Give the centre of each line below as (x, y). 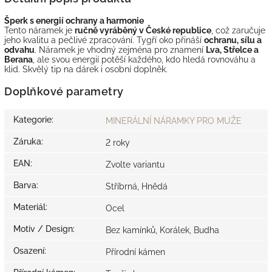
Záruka (27, 142)
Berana (19, 59)
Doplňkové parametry (64, 92)
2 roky (118, 143)
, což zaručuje (238, 30)
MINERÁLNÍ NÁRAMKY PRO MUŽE (174, 121)
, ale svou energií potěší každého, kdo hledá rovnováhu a (144, 59)
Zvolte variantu (135, 165)
